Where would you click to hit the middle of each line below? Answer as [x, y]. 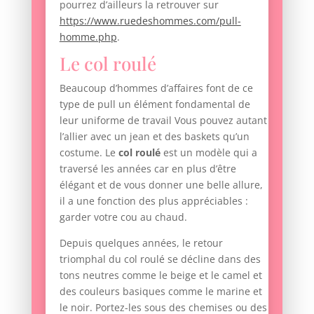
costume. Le [89, 153]
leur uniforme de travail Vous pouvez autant [163, 121]
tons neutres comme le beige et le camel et [161, 275]
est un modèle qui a [209, 153]
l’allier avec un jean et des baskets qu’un [154, 137]
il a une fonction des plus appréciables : [153, 201]
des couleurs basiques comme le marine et [161, 292]
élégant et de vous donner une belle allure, [161, 185]
